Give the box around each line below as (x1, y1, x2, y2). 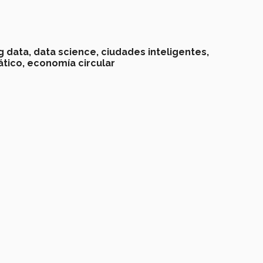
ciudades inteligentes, (101, 46, 210, 58)
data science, (33, 46, 99, 58)
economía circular (27, 58, 116, 69)
